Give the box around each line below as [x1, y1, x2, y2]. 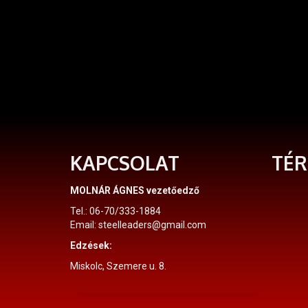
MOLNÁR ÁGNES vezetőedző [70, 185, 201, 197]
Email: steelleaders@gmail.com [70, 219, 206, 231]
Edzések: [70, 240, 112, 252]
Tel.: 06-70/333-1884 [70, 206, 161, 217]
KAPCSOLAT [70, 151, 179, 176]
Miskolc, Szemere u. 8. [70, 261, 166, 272]
